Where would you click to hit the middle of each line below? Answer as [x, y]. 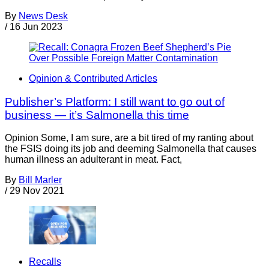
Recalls [45, 261]
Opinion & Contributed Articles [93, 78]
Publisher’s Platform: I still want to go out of [115, 101]
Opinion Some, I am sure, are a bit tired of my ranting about [129, 138]
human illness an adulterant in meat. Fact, [93, 160]
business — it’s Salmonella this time [97, 115]
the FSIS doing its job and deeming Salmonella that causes [131, 149]
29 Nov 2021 [37, 191]
